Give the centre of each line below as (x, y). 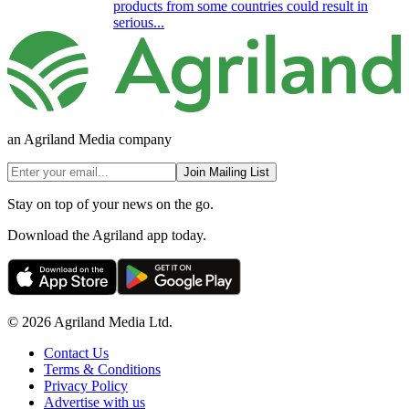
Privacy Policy (86, 386)
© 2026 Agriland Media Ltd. (90, 322)
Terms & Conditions (102, 370)
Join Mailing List (226, 173)
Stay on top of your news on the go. (110, 204)
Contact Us (76, 353)
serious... (139, 22)
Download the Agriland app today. (107, 236)
